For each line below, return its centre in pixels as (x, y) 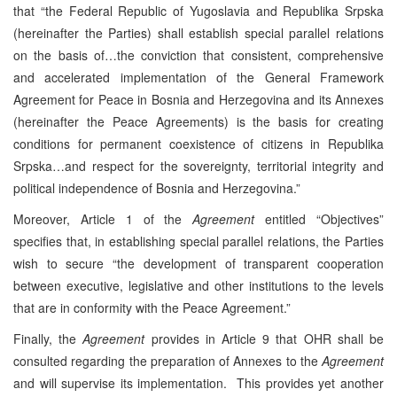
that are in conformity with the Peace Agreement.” (152, 307)
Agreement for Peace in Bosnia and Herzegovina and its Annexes (198, 99)
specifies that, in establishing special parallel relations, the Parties (198, 241)
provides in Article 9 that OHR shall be (265, 338)
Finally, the (48, 338)
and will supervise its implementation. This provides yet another (198, 382)
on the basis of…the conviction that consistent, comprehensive (198, 54)
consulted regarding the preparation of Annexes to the (167, 360)
